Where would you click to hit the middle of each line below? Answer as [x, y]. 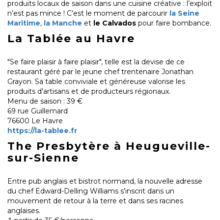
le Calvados [115, 23]
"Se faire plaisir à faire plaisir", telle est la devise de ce [96, 62]
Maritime [24, 23]
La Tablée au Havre [71, 39]
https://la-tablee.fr [42, 131]
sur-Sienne [43, 158]
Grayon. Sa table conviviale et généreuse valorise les [96, 82]
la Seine [184, 14]
